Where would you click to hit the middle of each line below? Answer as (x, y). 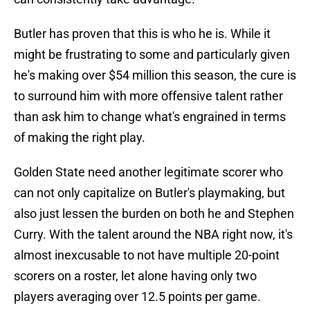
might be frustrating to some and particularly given (152, 55)
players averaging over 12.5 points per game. (137, 297)
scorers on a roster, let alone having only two (135, 276)
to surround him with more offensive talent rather (148, 96)
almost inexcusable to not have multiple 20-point (147, 255)
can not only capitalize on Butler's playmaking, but (149, 193)
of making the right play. (80, 138)
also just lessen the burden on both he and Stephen (154, 214)
